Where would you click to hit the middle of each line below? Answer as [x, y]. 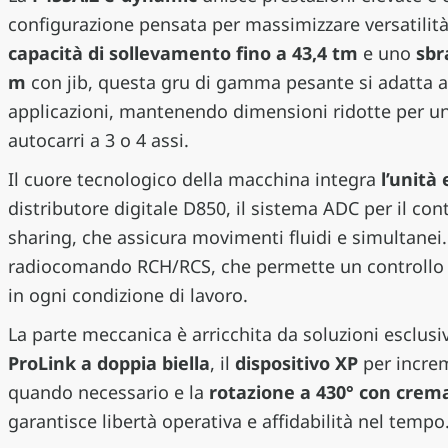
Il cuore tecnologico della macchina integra [194, 178]
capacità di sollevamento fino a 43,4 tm [182, 52]
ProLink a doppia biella [108, 362]
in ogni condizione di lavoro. [127, 294]
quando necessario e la [105, 391]
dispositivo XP [293, 362]
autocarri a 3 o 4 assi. [98, 139]
